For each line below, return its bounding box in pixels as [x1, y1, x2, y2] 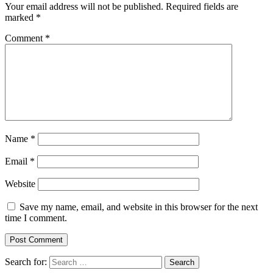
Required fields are [166, 1, 238, 12]
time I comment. [5, 213, 67, 224]
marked [5, 12, 36, 23]
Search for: [5, 257, 47, 268]
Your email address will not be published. [5, 1, 163, 12]
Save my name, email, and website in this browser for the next [19, 202, 258, 213]
